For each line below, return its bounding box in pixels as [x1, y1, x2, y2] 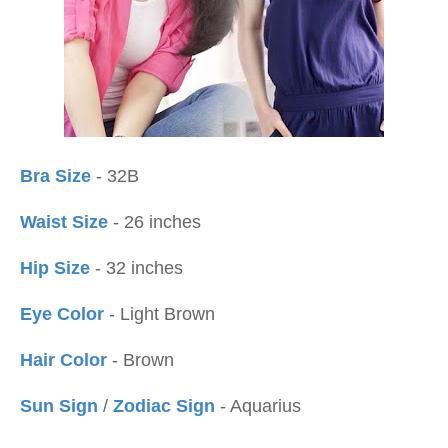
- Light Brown [109, 304, 215, 324]
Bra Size [20, 166, 91, 186]
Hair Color [20, 350, 107, 370]
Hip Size [20, 258, 90, 278]
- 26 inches [108, 212, 201, 232]
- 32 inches [90, 258, 183, 278]
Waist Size [20, 212, 108, 232]
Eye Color [20, 304, 109, 324]
